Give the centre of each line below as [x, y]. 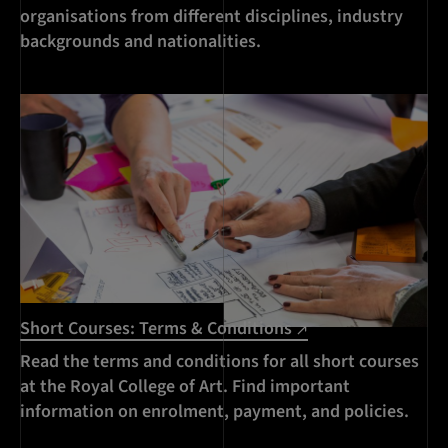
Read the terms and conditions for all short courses [219, 361]
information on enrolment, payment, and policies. [214, 411]
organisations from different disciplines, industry [211, 17]
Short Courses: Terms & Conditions [158, 328]
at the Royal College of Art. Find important [185, 386]
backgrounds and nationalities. [140, 42]
